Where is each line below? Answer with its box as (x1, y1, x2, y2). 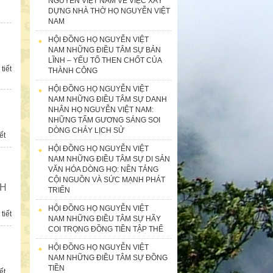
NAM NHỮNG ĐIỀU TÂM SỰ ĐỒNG (48, 253, 168, 262)
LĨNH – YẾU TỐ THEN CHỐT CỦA (48, 55, 162, 65)
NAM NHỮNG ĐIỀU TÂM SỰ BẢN (48, 45, 161, 54)
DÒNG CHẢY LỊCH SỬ (48, 126, 124, 135)
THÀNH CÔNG (48, 66, 97, 75)
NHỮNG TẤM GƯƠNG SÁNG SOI (48, 115, 160, 124)
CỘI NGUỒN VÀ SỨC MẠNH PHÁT (48, 175, 165, 184)
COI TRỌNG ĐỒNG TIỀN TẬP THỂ (48, 224, 163, 233)
